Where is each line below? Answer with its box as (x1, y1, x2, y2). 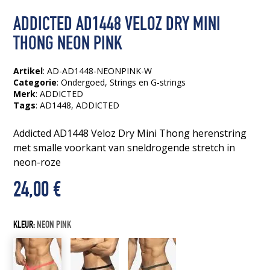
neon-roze (13, 155, 61, 169)
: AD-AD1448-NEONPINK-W (43, 64, 152, 77)
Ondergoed (61, 76, 105, 88)
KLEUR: (13, 220, 37, 231)
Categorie (13, 76, 57, 88)
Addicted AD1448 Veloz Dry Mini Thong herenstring (13, 126, 247, 140)
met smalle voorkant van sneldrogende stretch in (13, 140, 236, 154)
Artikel (13, 64, 43, 77)
